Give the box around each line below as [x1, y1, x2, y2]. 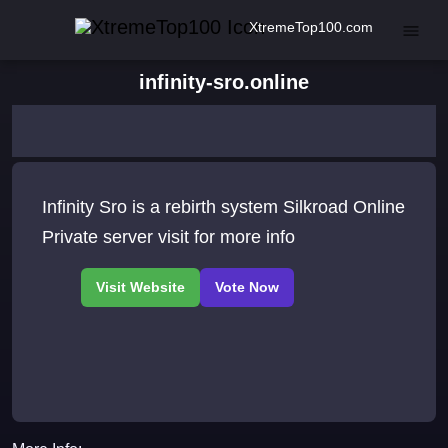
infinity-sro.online [139, 71, 309, 93]
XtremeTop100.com [249, 18, 373, 35]
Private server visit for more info [194, 227, 295, 248]
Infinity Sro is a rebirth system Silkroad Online [42, 197, 405, 218]
